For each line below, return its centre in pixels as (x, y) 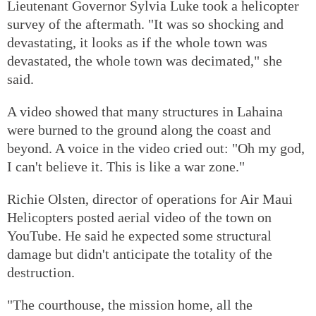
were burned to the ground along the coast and (139, 129)
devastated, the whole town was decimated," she (145, 60)
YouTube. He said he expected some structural (139, 235)
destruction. (41, 272)
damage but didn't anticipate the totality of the (140, 254)
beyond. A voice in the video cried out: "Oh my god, (156, 148)
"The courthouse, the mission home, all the (130, 304)
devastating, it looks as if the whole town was (137, 42)
